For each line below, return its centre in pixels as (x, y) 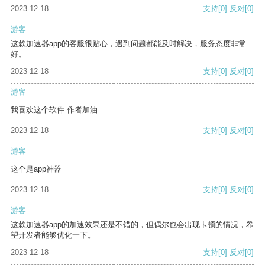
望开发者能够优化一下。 (53, 235)
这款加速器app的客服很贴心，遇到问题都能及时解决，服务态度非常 (128, 44)
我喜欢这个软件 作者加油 (54, 110)
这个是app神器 (36, 169)
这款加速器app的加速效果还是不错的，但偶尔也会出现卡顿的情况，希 (132, 225)
